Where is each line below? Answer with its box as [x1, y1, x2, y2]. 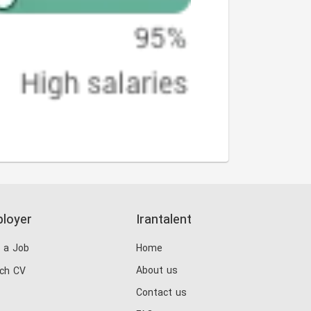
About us [136, 263, 178, 278]
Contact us [136, 285, 187, 301]
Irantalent [136, 210, 192, 230]
